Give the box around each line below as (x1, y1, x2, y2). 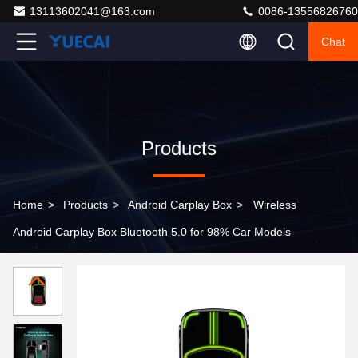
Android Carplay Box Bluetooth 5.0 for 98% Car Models (13, 225, 291, 238)
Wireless (253, 198, 296, 211)
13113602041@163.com (30, 5, 155, 18)
